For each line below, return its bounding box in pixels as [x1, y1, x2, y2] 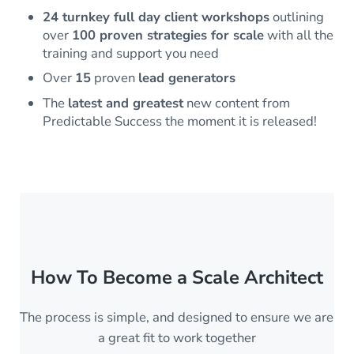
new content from [183, 93, 291, 112]
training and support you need [43, 43, 220, 62]
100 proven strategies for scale [72, 25, 265, 44]
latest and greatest [68, 93, 184, 112]
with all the [264, 25, 334, 44]
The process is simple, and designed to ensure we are [20, 308, 334, 327]
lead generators [138, 69, 236, 88]
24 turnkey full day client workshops [43, 7, 270, 26]
